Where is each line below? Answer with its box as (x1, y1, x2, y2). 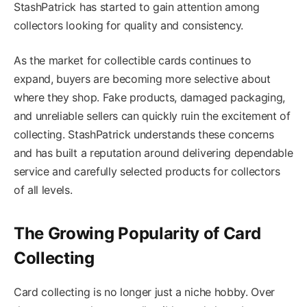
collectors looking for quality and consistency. (14, 18, 243, 32)
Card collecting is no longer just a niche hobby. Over (14, 285, 275, 299)
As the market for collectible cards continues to (14, 53, 251, 67)
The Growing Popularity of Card (14, 223, 261, 244)
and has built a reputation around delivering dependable (14, 145, 293, 160)
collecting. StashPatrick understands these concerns (14, 127, 274, 141)
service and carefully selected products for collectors (14, 164, 280, 178)
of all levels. (14, 182, 73, 197)
